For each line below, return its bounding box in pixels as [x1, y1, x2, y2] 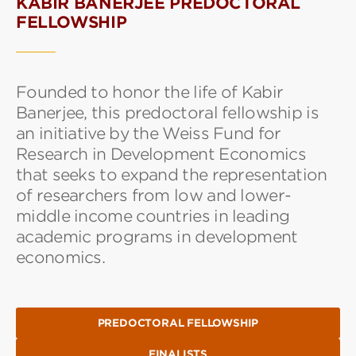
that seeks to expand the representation [16, 164, 327, 184]
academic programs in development [16, 226, 298, 246]
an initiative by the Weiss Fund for [16, 123, 281, 143]
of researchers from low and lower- [16, 185, 292, 205]
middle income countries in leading [16, 206, 290, 226]
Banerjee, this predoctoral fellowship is [16, 103, 319, 122]
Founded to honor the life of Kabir [16, 82, 284, 102]
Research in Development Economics [16, 144, 306, 164]
